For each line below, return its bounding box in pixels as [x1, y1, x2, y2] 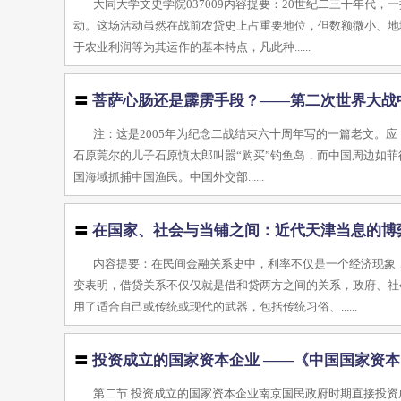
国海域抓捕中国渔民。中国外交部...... [73, 170, 265, 183]
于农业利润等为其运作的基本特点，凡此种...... [73, 40, 311, 54]
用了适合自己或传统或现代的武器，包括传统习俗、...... [73, 300, 358, 313]
